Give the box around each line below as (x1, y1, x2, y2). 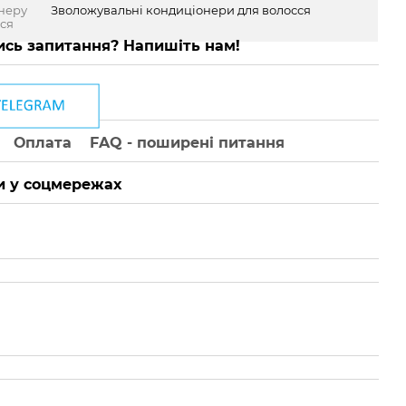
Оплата (14, 133, 72, 151)
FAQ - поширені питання (90, 133, 285, 151)
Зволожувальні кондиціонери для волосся (51, 3, 312, 17)
